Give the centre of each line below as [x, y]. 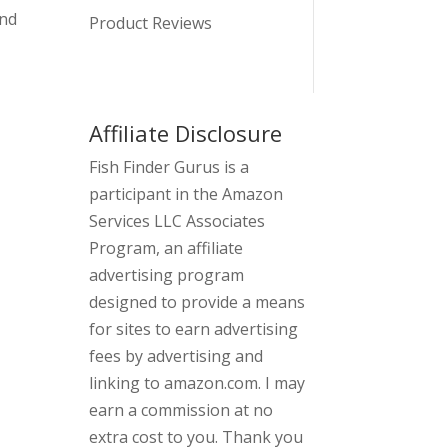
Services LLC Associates [177, 221]
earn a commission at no [181, 410]
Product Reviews [151, 22]
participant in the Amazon [186, 194]
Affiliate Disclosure [186, 133]
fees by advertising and [176, 356]
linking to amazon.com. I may [197, 383]
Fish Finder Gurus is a [169, 167]
